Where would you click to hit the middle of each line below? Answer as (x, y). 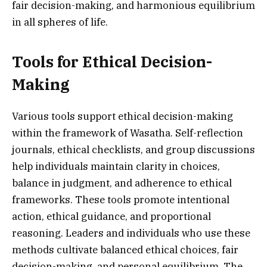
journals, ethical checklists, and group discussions (133, 149)
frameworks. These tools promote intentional (121, 199)
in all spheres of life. (60, 22)
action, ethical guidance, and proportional (111, 216)
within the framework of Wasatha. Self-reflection (128, 133)
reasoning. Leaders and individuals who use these (131, 233)
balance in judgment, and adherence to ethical (122, 183)
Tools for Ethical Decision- (112, 62)
